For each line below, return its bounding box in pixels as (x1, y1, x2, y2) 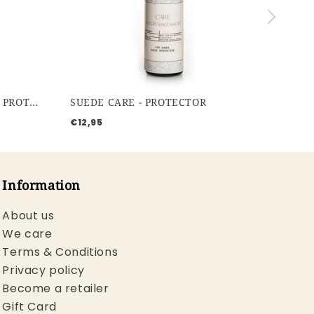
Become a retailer (2, 280, 109, 297)
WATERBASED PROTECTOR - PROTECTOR (29, 95, 39, 109)
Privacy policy (2, 262, 85, 279)
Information (2, 177, 81, 194)
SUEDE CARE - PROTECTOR (69, 95, 207, 109)
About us (2, 207, 55, 224)
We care (2, 226, 53, 243)
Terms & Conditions (2, 244, 118, 261)
